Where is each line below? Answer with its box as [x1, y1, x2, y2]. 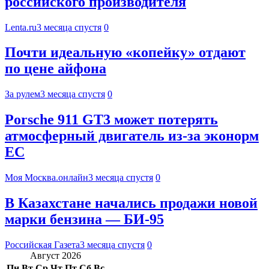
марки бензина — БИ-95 [5, 211, 164, 228]
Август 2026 [30, 250, 81, 261]
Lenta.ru [5, 22, 37, 32]
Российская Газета [5, 239, 80, 250]
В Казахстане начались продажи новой [5, 195, 258, 211]
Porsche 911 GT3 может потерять [5, 112, 218, 128]
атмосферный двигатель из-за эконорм [5, 128, 259, 144]
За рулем [5, 89, 40, 100]
